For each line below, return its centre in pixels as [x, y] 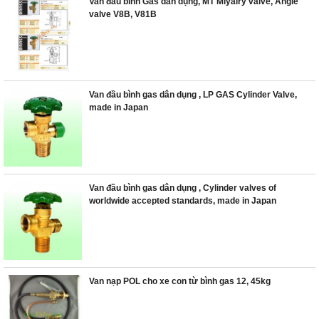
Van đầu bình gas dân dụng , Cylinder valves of [183, 188]
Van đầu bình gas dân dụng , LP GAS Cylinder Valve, [193, 95]
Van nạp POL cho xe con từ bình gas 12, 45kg [180, 281]
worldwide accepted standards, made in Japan [183, 201]
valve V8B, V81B [123, 14]
